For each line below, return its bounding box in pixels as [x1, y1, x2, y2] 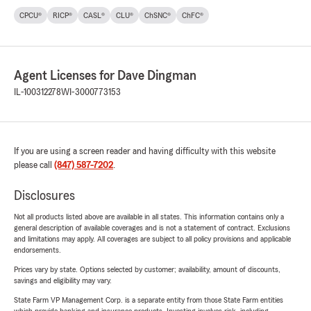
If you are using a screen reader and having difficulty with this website [14, 146, 276, 156]
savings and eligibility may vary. [14, 276, 112, 285]
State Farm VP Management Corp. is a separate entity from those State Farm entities [14, 295, 283, 304]
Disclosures [14, 188, 75, 203]
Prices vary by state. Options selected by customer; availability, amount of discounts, [14, 264, 280, 274]
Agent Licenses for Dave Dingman [14, 68, 196, 83]
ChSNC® [144, 10, 171, 19]
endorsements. [14, 245, 61, 254]
